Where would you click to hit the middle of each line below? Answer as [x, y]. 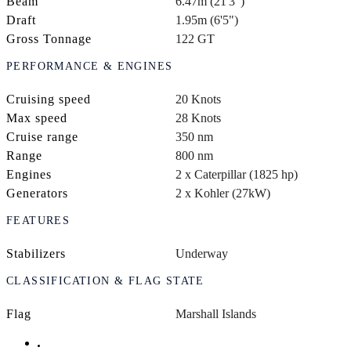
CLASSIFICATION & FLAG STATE [105, 281]
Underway [202, 254]
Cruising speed [49, 100]
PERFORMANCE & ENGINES [90, 67]
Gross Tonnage [49, 39]
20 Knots [198, 100]
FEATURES [38, 221]
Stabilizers [36, 254]
